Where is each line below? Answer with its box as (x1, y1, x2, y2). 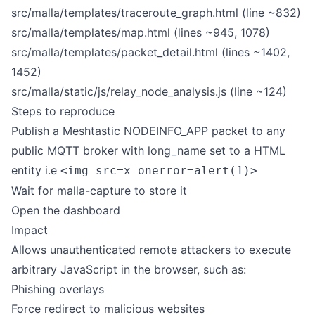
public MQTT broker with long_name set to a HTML (11, 143, 285, 157)
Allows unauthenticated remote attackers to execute (11, 243, 291, 257)
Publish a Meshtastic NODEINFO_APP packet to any (11, 124, 285, 138)
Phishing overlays (11, 282, 104, 296)
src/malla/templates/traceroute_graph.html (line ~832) (11, 6, 301, 20)
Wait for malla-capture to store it (11, 184, 187, 198)
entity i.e (11, 163, 60, 177)
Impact (11, 223, 48, 237)
